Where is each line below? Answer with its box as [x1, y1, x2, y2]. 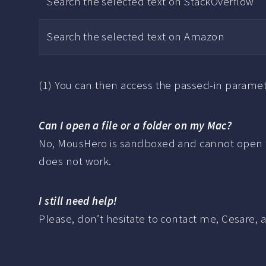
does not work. [39, 154, 112, 168]
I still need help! [39, 194, 118, 208]
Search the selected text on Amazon [47, 30, 225, 44]
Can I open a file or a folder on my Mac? [39, 118, 232, 132]
